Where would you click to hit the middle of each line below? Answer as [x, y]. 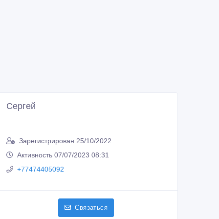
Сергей [21, 106]
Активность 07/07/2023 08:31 [63, 155]
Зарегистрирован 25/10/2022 [65, 141]
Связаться [91, 208]
